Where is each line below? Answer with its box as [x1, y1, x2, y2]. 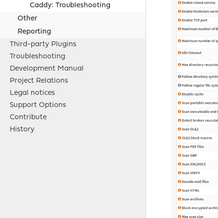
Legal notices [10, 90, 55, 97]
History [10, 126, 35, 134]
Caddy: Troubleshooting [29, 2, 110, 10]
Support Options [10, 102, 66, 109]
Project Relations [10, 77, 68, 85]
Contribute [10, 114, 47, 122]
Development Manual [10, 65, 84, 73]
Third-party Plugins [10, 41, 76, 49]
